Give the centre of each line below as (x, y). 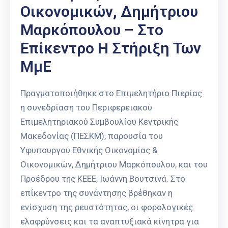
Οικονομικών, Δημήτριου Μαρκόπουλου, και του (114, 165)
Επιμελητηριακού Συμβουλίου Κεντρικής (99, 122)
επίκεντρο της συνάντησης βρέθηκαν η (96, 193)
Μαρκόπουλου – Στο (92, 30)
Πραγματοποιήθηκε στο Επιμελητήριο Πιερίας (111, 93)
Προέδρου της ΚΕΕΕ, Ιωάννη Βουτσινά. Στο (103, 179)
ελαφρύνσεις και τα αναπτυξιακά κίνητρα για (110, 222)
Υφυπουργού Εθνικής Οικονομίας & (89, 150)
